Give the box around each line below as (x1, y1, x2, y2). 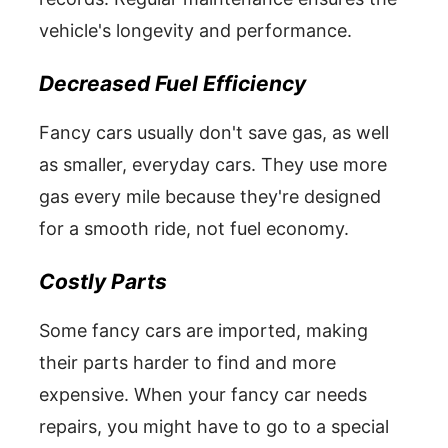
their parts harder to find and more (39, 352, 336, 373)
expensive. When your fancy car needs (39, 384, 367, 405)
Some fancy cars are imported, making (39, 320, 368, 341)
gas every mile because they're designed (39, 186, 381, 207)
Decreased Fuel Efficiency (39, 71, 306, 96)
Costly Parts (39, 269, 167, 294)
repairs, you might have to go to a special (39, 416, 389, 437)
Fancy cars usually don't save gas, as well (39, 122, 389, 143)
